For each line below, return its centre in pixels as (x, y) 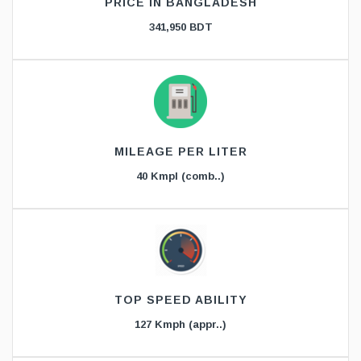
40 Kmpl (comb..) (180, 176)
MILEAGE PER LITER (180, 152)
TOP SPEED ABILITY (180, 300)
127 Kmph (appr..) (180, 325)
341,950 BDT (180, 27)
